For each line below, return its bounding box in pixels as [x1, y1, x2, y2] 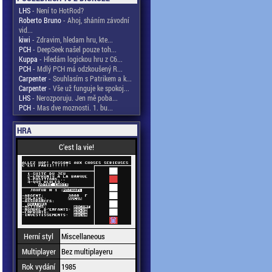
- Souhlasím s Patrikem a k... [47, 73, 132, 83]
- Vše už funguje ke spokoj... [47, 83, 129, 93]
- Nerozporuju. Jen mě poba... [30, 93, 118, 103]
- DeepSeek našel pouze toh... [31, 44, 117, 54]
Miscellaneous [61, 231, 105, 242]
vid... [19, 25, 33, 35]
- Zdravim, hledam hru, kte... [30, 35, 113, 44]
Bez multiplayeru [61, 246, 112, 257]
